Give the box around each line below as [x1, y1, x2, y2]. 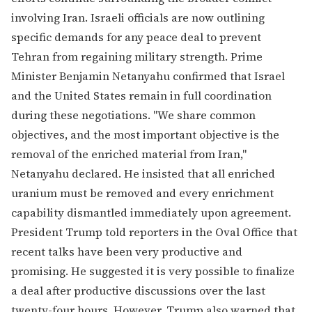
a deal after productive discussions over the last [11, 283, 265, 299]
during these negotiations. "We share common [11, 107, 256, 123]
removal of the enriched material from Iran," [11, 146, 247, 162]
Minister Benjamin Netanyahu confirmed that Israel [11, 68, 285, 84]
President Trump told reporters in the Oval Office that [11, 224, 297, 240]
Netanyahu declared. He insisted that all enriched [11, 166, 275, 182]
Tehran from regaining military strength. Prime [11, 49, 263, 65]
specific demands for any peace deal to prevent [11, 29, 261, 45]
